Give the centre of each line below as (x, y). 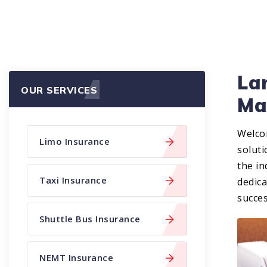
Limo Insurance (75, 142)
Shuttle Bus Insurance (90, 219)
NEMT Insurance (77, 258)
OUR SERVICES (59, 90)
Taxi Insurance (73, 180)
